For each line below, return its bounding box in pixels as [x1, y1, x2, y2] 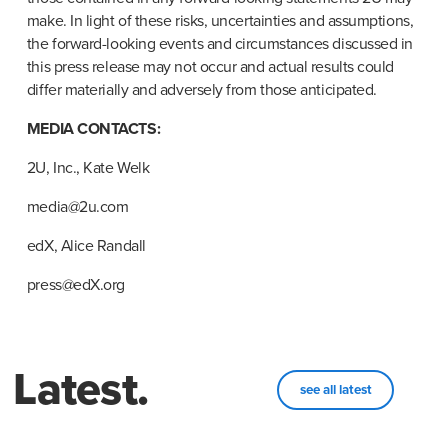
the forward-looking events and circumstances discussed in [26, 34, 414, 55]
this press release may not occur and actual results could [26, 57, 395, 78]
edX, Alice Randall [26, 236, 146, 257]
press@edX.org [26, 275, 125, 296]
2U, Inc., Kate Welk [26, 158, 150, 179]
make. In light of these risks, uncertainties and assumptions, [26, 11, 414, 32]
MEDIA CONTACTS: [26, 119, 161, 140]
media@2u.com [26, 197, 129, 218]
